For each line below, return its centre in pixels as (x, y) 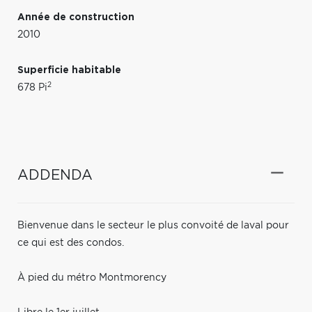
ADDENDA (55, 175)
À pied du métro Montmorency (92, 278)
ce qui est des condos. (71, 243)
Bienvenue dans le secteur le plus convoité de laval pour (153, 225)
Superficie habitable (69, 70)
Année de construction (76, 17)
